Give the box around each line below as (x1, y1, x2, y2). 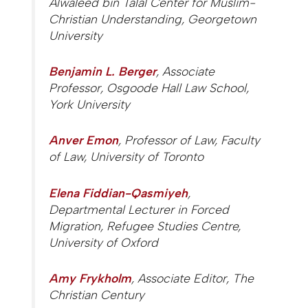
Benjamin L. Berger (49, 64, 157, 79)
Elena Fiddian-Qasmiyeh (49, 185, 188, 200)
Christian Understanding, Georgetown (49, 12, 257, 27)
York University (49, 97, 131, 112)
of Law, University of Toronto (49, 149, 204, 164)
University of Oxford (49, 234, 159, 250)
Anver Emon (49, 133, 119, 148)
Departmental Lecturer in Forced (49, 201, 230, 217)
